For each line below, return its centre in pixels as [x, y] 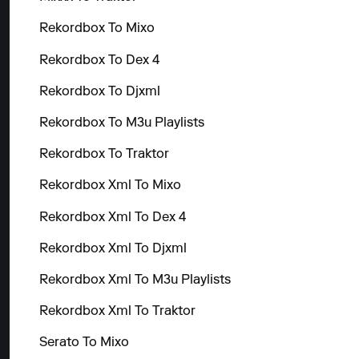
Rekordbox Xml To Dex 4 [112, 218]
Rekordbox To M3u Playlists [121, 123]
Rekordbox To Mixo [97, 29]
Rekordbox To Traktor [104, 155]
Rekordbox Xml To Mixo [110, 186]
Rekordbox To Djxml [99, 92]
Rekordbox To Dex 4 [99, 61]
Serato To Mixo [84, 343]
